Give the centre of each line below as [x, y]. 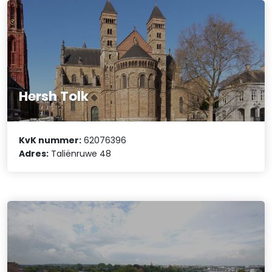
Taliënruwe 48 [80, 153]
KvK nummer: [50, 140]
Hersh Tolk [54, 97]
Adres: [34, 153]
